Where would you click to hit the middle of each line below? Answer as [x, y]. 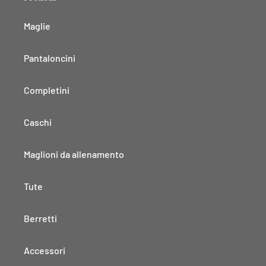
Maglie [37, 26]
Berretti [40, 218]
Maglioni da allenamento [74, 154]
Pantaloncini [50, 58]
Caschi [38, 122]
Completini [47, 90]
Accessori [45, 250]
